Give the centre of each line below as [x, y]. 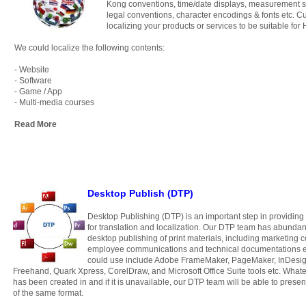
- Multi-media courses [54, 102]
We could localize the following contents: [89, 48]
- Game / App [38, 92]
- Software [33, 81]
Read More [36, 124]
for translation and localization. [145, 227]
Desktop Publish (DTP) [140, 193]
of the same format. [48, 293]
